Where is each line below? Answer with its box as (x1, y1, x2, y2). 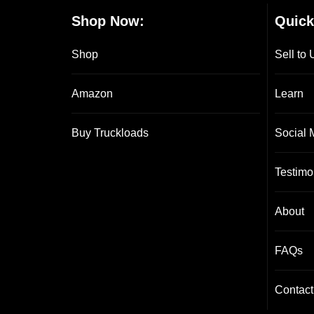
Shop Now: (71, 13, 144, 29)
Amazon (71, 88, 113, 100)
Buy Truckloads (71, 127, 149, 139)
